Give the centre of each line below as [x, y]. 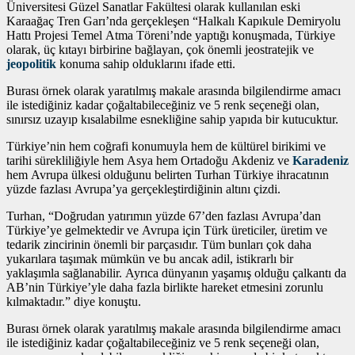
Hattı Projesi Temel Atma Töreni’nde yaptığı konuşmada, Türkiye [171, 36]
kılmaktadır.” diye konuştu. [74, 302]
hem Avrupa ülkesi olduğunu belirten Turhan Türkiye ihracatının [168, 175]
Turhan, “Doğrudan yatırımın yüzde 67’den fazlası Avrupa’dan [164, 216]
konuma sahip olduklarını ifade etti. [146, 64]
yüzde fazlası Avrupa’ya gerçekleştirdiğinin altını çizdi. [143, 189]
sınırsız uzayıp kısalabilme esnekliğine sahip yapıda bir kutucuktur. [172, 120]
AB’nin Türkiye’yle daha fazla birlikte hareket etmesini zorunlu [165, 288]
